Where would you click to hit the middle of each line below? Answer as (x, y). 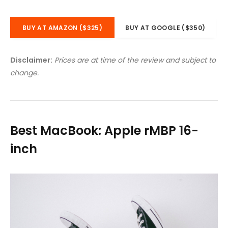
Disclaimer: (31, 60)
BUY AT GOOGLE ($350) (165, 27)
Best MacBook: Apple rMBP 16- (104, 131)
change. (24, 73)
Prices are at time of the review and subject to (135, 60)
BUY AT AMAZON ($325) (63, 27)
